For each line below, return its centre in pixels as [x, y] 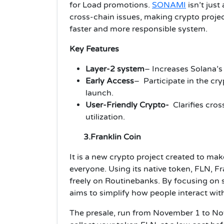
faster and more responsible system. [138, 29]
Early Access [110, 81]
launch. [99, 93]
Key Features [94, 49]
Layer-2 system [115, 69]
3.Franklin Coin [110, 137]
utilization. [105, 117]
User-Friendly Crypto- [128, 105]
